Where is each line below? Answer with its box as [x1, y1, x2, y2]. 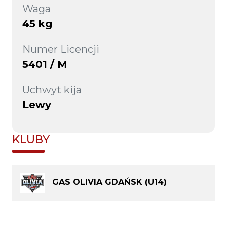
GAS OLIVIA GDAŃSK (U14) [52, 177, 167, 187]
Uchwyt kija [22, 83, 82, 96]
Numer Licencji [22, 43, 99, 55]
